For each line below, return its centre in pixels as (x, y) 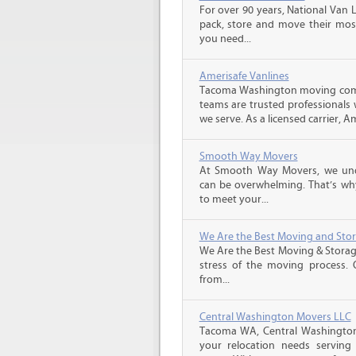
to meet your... (234, 199)
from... (214, 280)
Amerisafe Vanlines (244, 76)
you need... (225, 39)
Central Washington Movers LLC (275, 317)
